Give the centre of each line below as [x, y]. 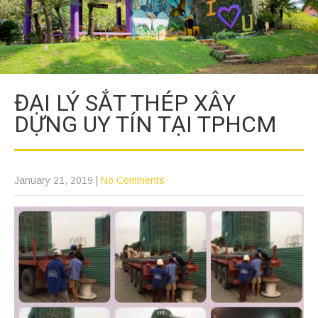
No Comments [133, 180]
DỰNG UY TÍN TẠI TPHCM [146, 124]
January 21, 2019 [54, 180]
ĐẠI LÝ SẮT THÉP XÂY [125, 103]
